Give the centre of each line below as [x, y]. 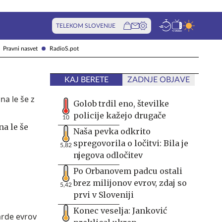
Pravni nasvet [20, 48]
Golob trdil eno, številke [121, 104]
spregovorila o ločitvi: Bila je [131, 143]
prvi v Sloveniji [104, 195]
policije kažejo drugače [120, 115]
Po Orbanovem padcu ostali [128, 171]
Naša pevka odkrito [112, 131]
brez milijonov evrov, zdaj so [130, 183]
